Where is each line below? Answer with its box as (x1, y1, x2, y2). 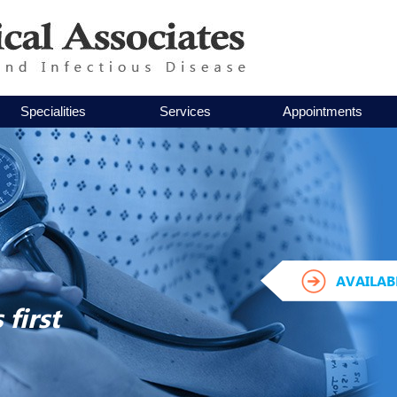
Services (159, 104, 211, 119)
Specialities (20, 104, 86, 119)
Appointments (283, 104, 362, 119)
